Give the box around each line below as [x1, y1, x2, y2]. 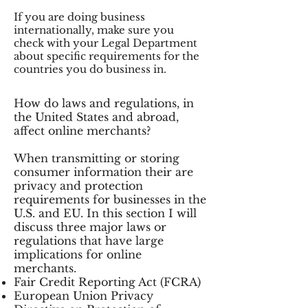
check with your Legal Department [14, 36, 197, 49]
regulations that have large [14, 234, 164, 247]
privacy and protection [14, 179, 143, 192]
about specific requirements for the [14, 49, 199, 63]
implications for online [14, 247, 142, 261]
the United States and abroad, [14, 110, 179, 124]
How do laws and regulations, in [14, 96, 194, 110]
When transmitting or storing [14, 151, 179, 165]
